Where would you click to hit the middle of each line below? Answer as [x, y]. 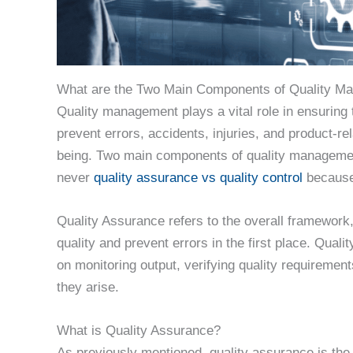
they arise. [90, 288]
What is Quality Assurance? [139, 331]
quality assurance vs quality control [198, 177]
